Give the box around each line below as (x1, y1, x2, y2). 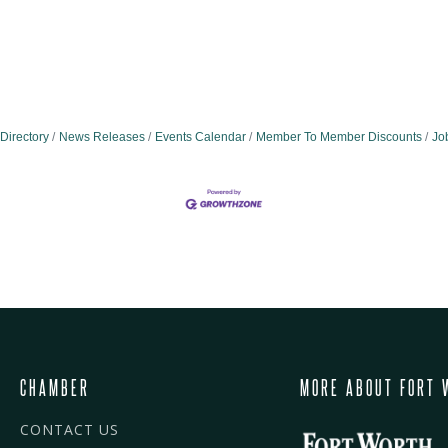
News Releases (58, 130, 145, 144)
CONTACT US (20, 420, 119, 440)
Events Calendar (154, 130, 246, 144)
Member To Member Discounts (255, 130, 422, 144)
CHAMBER (20, 375, 90, 400)
